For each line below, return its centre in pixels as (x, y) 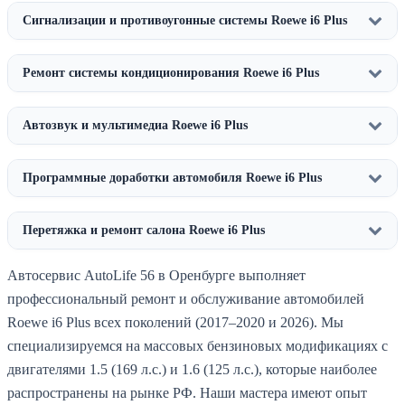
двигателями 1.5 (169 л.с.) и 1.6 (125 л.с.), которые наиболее (192, 370)
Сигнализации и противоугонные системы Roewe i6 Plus (185, 21)
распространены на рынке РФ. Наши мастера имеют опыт (187, 393)
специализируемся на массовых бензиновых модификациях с (198, 346)
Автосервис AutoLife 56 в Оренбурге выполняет (156, 276)
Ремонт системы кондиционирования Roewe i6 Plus (171, 73)
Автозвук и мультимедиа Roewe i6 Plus (135, 126)
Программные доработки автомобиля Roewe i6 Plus (172, 178)
